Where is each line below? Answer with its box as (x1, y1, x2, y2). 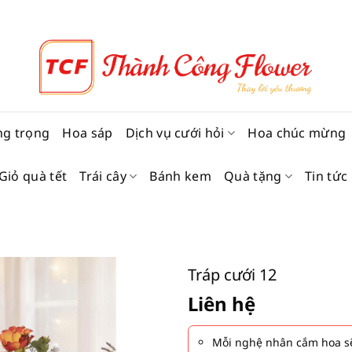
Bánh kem (149, 167, 211, 185)
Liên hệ (188, 291, 255, 317)
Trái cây (79, 167, 126, 185)
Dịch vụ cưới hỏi (125, 124, 225, 141)
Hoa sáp (62, 124, 113, 141)
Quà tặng (223, 167, 282, 185)
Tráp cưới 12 (188, 264, 277, 285)
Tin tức (305, 167, 348, 185)
